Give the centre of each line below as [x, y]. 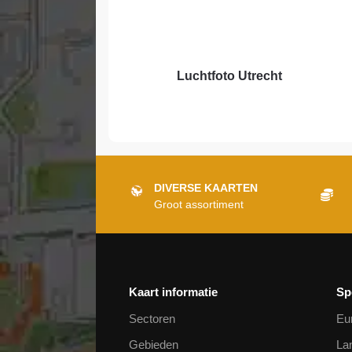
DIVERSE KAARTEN [205, 188]
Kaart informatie [173, 291]
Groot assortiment [198, 204]
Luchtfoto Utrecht [229, 76]
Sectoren [152, 319]
